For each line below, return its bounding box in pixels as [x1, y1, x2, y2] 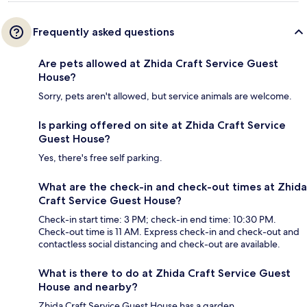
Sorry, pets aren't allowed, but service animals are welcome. [38, 90, 292, 103]
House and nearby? [38, 280, 138, 294]
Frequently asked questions [33, 25, 174, 39]
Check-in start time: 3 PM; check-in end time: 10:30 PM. [38, 213, 276, 226]
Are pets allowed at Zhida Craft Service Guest [38, 57, 278, 71]
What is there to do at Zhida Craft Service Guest [38, 267, 291, 280]
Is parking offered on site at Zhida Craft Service [38, 119, 286, 132]
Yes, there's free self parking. [38, 151, 162, 164]
